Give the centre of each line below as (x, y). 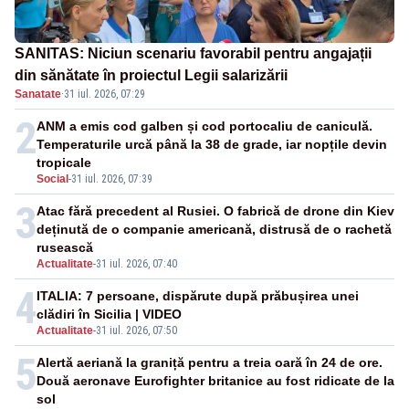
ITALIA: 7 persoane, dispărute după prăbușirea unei (198, 296)
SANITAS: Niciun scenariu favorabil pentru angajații (193, 54)
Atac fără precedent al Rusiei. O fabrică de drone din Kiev (215, 211)
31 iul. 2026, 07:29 (105, 94)
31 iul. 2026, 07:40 (136, 264)
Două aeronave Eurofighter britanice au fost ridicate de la (215, 381)
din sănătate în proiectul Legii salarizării (151, 76)
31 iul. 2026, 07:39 (112, 179)
